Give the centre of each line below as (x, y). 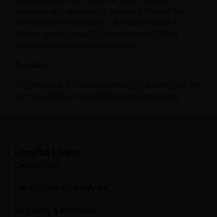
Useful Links (47, 153)
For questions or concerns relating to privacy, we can (108, 85)
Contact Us (37, 165)
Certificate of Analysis (61, 188)
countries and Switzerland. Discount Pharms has (100, 11)
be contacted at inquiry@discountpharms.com (96, 96)
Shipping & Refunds (54, 211)
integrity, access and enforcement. (77, 46)
